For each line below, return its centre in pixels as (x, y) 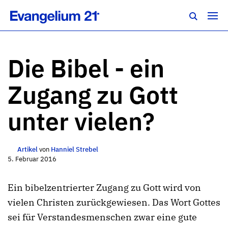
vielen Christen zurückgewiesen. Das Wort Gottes (114, 202)
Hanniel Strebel (74, 149)
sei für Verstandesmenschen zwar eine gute (102, 217)
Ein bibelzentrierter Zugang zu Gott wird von (104, 188)
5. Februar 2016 (32, 159)
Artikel (27, 149)
